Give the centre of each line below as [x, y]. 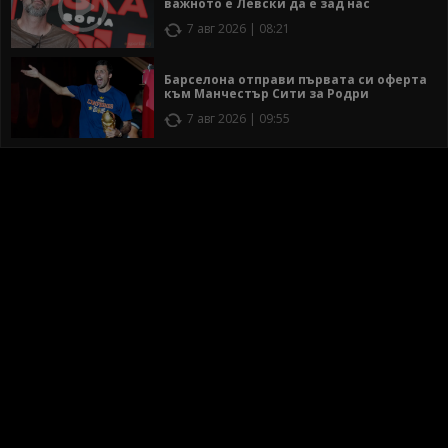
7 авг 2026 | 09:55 [238, 118]
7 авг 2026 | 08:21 [238, 28]
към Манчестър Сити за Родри [266, 93]
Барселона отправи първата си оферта [295, 79]
